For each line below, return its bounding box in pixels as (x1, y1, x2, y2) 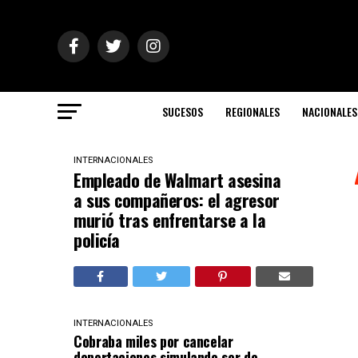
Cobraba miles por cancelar (74, 331, 233, 352)
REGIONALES (225, 103, 280, 120)
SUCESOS (162, 103, 203, 120)
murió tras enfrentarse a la (74, 207, 266, 233)
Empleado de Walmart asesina (74, 167, 281, 193)
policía (74, 227, 120, 253)
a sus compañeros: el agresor (74, 187, 280, 213)
